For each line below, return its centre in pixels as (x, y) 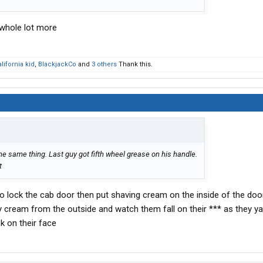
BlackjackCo (57, 65)
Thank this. (135, 65)
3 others (104, 65)
